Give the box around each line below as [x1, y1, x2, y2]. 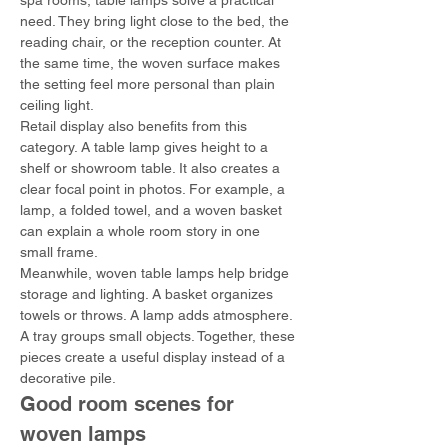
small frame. [20, 244, 98, 260]
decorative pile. [20, 370, 116, 386]
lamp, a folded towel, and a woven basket [20, 202, 286, 218]
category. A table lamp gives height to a [20, 139, 272, 155]
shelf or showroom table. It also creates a [20, 160, 284, 176]
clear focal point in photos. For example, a [20, 181, 289, 197]
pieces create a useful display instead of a [20, 349, 289, 365]
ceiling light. [20, 97, 94, 113]
